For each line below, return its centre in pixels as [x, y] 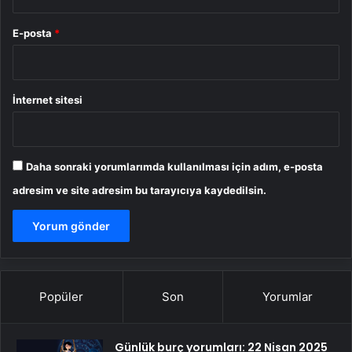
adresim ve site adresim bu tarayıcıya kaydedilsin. [139, 190]
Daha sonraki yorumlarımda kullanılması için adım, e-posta [174, 166]
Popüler [62, 296]
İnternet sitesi [48, 99]
